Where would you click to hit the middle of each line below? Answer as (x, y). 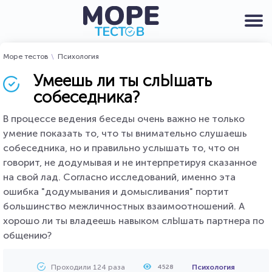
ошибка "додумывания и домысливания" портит (116, 192)
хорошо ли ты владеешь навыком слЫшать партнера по (134, 221)
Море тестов (26, 56)
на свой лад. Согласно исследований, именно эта (119, 177)
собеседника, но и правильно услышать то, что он (121, 148)
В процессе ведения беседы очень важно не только (124, 119)
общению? (27, 235)
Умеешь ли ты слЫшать (123, 81)
